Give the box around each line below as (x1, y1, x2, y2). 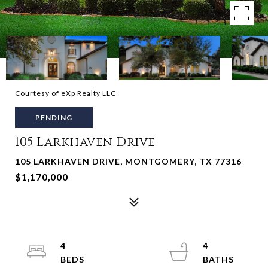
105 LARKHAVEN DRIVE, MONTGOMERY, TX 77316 (15, 156, 242, 166)
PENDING (35, 113, 72, 122)
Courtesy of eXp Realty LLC (15, 89, 116, 98)
